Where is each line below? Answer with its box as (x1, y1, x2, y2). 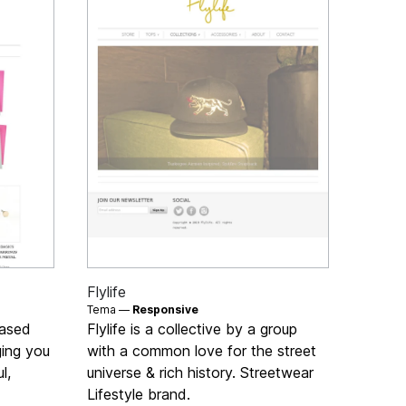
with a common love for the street (87, 341, 317, 360)
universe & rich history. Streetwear (87, 362, 314, 382)
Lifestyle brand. (87, 384, 191, 403)
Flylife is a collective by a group (87, 319, 298, 338)
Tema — (87, 302, 133, 316)
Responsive (132, 302, 199, 316)
